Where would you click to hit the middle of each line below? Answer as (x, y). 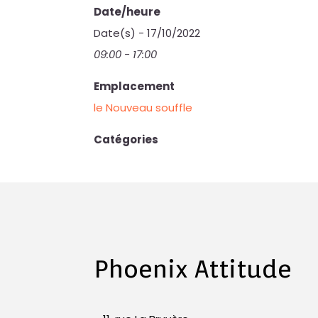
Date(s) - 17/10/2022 (147, 33)
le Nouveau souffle (143, 108)
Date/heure (127, 12)
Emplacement (135, 86)
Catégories (126, 139)
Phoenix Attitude (193, 268)
